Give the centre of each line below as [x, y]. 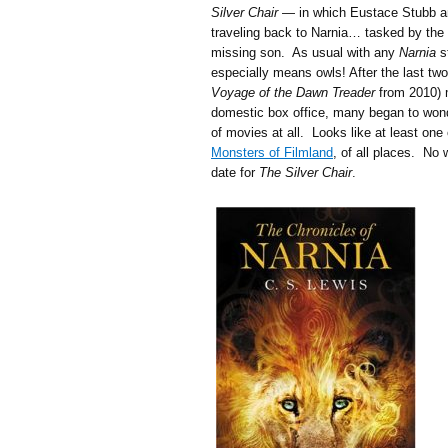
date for [235, 172]
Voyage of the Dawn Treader [293, 92]
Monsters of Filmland [272, 152]
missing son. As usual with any [305, 52]
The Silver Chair [305, 172]
